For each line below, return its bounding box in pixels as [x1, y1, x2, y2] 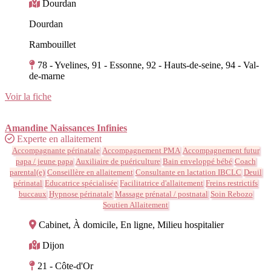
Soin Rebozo [210, 189, 253, 198]
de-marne [29, 70, 65, 81]
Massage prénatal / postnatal [114, 189, 208, 198]
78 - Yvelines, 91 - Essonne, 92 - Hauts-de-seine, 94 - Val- [38, 59, 259, 70]
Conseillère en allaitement [47, 167, 133, 177]
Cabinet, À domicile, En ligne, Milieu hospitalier [39, 219, 224, 230]
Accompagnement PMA [102, 145, 180, 155]
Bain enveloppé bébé [162, 156, 232, 166]
